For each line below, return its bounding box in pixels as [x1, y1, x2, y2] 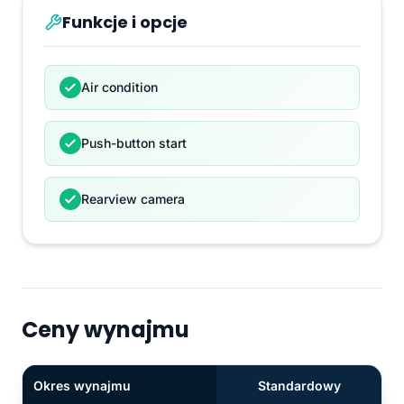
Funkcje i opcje [62, 11, 188, 34]
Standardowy [257, 378, 341, 394]
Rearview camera [81, 191, 185, 207]
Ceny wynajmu [22, 315, 189, 345]
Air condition [81, 79, 158, 96]
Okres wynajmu [33, 378, 131, 394]
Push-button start [81, 135, 187, 151]
